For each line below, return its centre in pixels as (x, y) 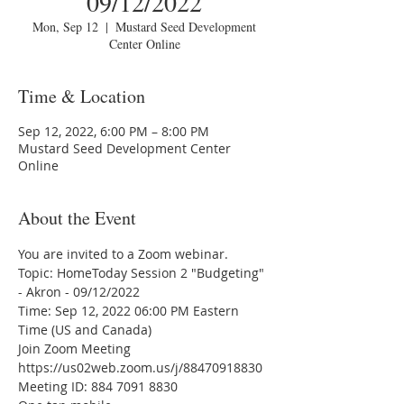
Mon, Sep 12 (65, 27)
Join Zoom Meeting (74, 349)
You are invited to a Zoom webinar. (123, 254)
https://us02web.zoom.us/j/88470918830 (140, 367)
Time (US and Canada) (85, 330)
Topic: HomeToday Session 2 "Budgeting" (143, 273)
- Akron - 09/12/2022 (79, 292)
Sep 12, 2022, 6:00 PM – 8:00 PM (114, 131)
